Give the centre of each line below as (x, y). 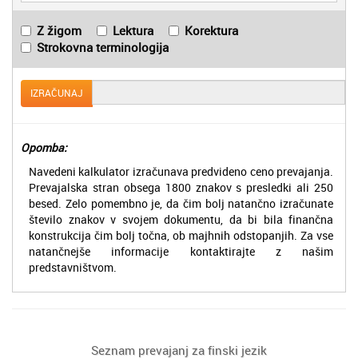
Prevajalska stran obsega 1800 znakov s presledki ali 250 (181, 187)
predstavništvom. (73, 267)
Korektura (211, 30)
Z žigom (59, 30)
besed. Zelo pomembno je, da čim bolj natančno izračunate (181, 203)
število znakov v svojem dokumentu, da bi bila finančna (181, 219)
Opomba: (44, 147)
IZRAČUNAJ (57, 93)
